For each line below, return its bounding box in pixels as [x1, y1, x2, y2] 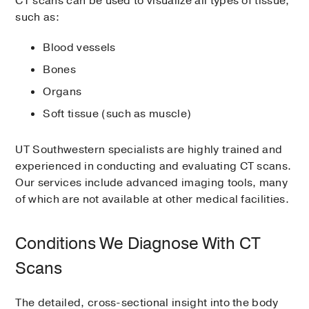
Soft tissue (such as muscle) [43, 106, 192, 122]
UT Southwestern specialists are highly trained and [15, 142, 283, 158]
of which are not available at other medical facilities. [15, 192, 289, 208]
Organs [43, 84, 82, 100]
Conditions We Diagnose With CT [15, 232, 261, 255]
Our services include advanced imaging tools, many [15, 175, 288, 191]
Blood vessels [43, 40, 116, 56]
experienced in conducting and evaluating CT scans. [15, 159, 292, 175]
